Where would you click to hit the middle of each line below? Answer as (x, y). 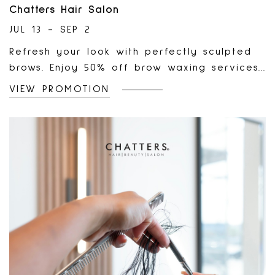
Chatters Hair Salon (64, 10)
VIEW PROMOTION (60, 89)
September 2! (48, 99)
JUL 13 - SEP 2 (50, 29)
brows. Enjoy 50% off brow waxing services (134, 68)
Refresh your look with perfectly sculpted (130, 52)
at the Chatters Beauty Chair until (108, 83)
